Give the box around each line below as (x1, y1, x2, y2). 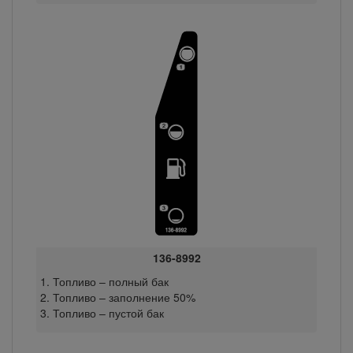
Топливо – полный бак (52, 273, 169, 290)
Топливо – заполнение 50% (52, 289, 195, 306)
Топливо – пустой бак (52, 305, 164, 321)
